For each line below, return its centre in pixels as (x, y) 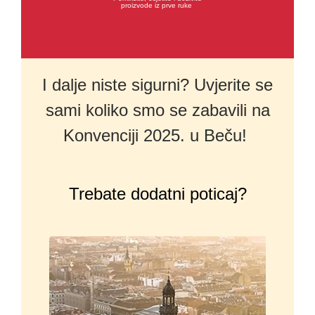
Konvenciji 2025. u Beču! (157, 135)
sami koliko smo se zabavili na (157, 110)
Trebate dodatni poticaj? (157, 193)
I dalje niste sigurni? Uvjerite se (157, 84)
